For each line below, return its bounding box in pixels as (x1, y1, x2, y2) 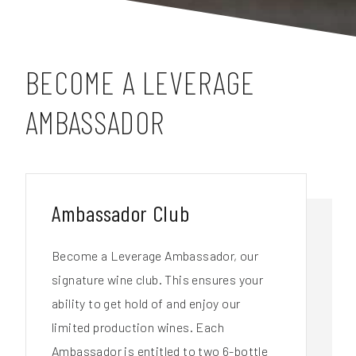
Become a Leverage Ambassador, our (52, 247, 259, 263)
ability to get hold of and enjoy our (52, 295, 241, 311)
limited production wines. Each (52, 319, 224, 335)
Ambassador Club (52, 199, 190, 226)
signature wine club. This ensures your (52, 271, 264, 287)
